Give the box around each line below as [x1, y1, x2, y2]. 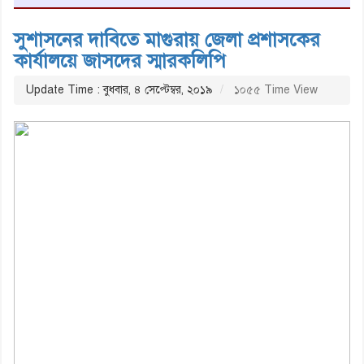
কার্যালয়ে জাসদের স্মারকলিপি [14, 48, 226, 73]
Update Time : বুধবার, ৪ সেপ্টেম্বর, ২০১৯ [26, 82, 213, 97]
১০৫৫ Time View [231, 82, 318, 97]
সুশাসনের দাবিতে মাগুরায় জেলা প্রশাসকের [14, 27, 320, 52]
